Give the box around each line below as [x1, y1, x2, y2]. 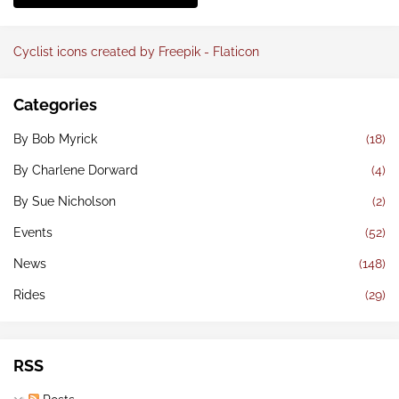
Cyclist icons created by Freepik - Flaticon [13, 45, 259, 60]
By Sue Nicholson [13, 194, 116, 209]
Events [13, 225, 53, 240]
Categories [13, 95, 97, 115]
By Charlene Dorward [13, 163, 138, 178]
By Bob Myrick [13, 132, 97, 147]
